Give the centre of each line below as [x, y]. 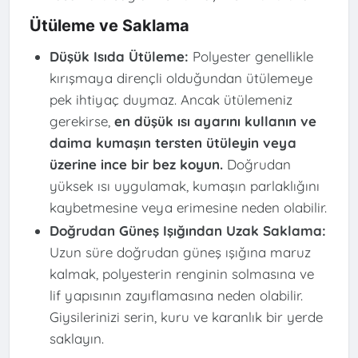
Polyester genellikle [251, 57]
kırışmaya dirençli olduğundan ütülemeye [181, 78]
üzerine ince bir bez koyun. [136, 165]
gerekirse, [82, 121]
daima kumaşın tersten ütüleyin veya [173, 143]
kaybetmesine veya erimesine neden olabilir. [188, 208]
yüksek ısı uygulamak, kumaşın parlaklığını [184, 186]
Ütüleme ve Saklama [109, 25]
